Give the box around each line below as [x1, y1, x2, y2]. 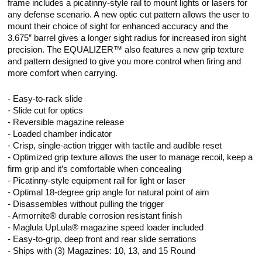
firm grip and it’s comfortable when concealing [8, 164, 182, 174]
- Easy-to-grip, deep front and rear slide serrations [8, 234, 197, 244]
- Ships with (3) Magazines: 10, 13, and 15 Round [8, 246, 196, 256]
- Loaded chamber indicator [8, 129, 112, 139]
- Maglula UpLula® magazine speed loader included [8, 222, 204, 232]
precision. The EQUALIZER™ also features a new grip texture [8, 44, 244, 54]
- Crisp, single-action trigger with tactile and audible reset [8, 140, 222, 150]
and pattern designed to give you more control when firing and [8, 56, 242, 66]
